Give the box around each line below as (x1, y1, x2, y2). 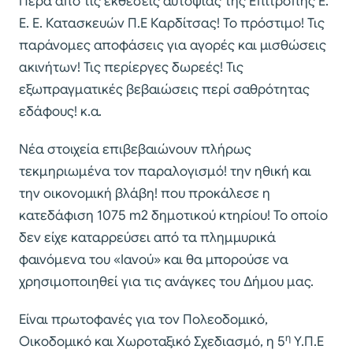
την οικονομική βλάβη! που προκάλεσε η (19, 185, 270, 203)
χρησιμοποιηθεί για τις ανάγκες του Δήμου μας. (19, 273, 314, 291)
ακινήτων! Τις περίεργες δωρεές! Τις (19, 59, 243, 76)
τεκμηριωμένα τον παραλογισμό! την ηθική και (19, 163, 311, 180)
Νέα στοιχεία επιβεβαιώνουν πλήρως (19, 141, 251, 158)
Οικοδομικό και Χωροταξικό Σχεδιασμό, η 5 (19, 333, 285, 351)
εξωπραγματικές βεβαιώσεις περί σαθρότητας (19, 81, 310, 98)
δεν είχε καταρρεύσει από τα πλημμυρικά (19, 229, 276, 247)
